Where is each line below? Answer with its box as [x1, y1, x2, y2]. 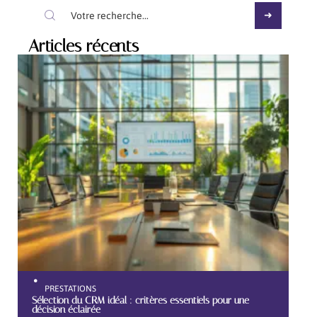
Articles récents [28, 35, 139, 56]
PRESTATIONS [45, 283, 96, 294]
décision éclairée [32, 303, 100, 315]
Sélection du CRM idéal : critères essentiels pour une [32, 294, 249, 306]
